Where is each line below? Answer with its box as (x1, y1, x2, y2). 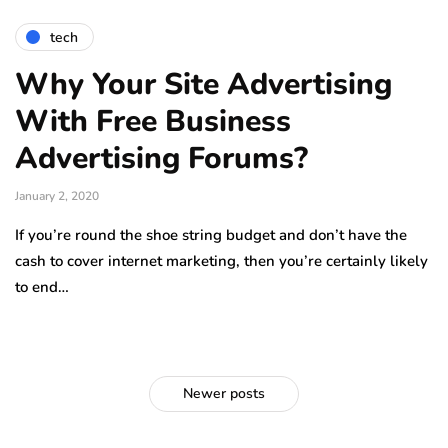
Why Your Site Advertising (15, 64, 392, 105)
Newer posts (183, 384, 265, 403)
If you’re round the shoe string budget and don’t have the (15, 225, 407, 245)
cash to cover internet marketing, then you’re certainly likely (15, 251, 428, 271)
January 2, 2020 (15, 188, 99, 204)
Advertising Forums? (15, 138, 308, 179)
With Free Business (15, 101, 291, 142)
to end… (15, 277, 69, 297)
